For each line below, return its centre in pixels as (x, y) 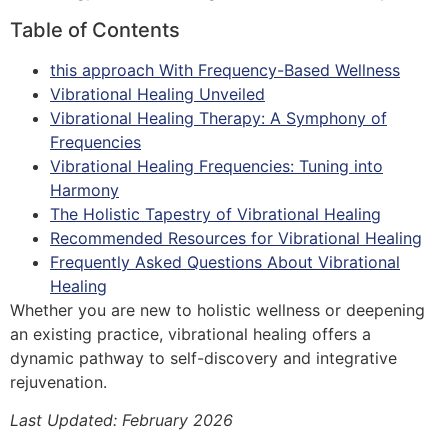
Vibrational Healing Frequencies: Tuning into (216, 165)
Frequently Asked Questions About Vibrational (225, 261)
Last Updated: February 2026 (121, 419)
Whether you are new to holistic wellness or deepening (217, 309)
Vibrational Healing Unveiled (157, 93)
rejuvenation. (58, 381)
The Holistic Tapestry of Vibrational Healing (215, 213)
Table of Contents (95, 29)
